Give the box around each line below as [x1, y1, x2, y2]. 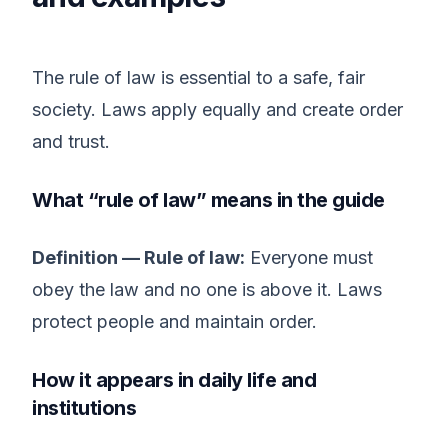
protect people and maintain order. [32, 311, 317, 332]
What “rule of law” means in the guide [32, 188, 385, 212]
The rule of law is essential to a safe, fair [32, 67, 365, 88]
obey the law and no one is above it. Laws [32, 279, 382, 300]
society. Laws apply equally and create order [32, 99, 403, 120]
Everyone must [245, 247, 373, 268]
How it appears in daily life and [32, 368, 316, 392]
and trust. [32, 131, 110, 152]
